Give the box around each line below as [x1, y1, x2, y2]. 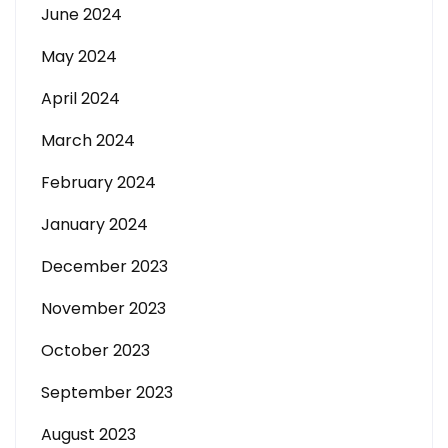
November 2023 [41, 297, 166, 320]
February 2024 [41, 171, 156, 194]
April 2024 [41, 87, 120, 110]
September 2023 [41, 381, 173, 404]
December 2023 [41, 255, 168, 278]
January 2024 [41, 213, 148, 236]
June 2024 [41, 3, 122, 26]
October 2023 [41, 339, 150, 362]
